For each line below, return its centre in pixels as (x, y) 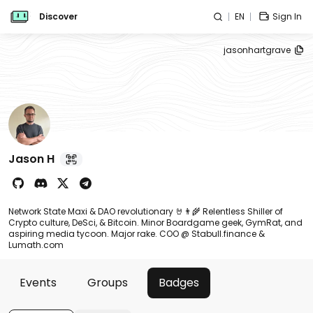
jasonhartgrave (257, 50)
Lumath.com (36, 245)
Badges (179, 283)
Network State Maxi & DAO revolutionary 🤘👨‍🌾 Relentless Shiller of (146, 211)
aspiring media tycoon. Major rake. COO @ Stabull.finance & (137, 234)
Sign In (287, 16)
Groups (108, 283)
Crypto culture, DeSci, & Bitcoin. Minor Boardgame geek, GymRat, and (155, 223)
